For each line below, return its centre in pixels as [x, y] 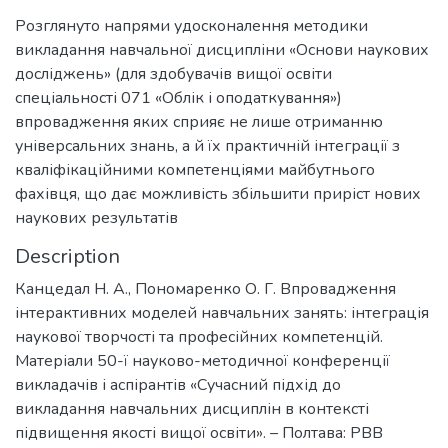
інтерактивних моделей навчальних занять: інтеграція [222, 313]
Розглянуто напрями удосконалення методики [191, 26]
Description [67, 256]
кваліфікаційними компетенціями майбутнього [195, 170]
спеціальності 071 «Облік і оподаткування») [178, 98]
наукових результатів [96, 218]
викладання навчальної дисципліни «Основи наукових [222, 50]
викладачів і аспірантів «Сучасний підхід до [178, 385]
